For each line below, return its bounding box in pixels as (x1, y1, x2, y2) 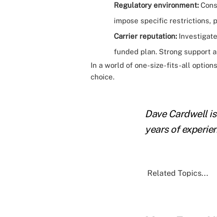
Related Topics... (147, 169, 208, 178)
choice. (91, 73, 114, 81)
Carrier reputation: (114, 32, 177, 40)
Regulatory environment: (114, 1, 199, 9)
